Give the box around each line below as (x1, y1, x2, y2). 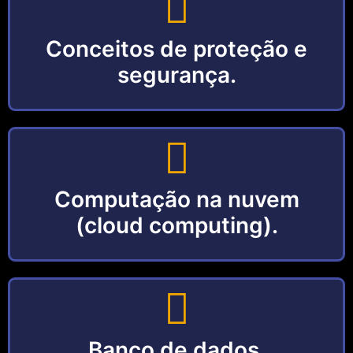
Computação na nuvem (54, 186, 299, 213)
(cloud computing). (75, 212, 278, 239)
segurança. (117, 61, 236, 88)
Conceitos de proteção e (46, 35, 307, 62)
